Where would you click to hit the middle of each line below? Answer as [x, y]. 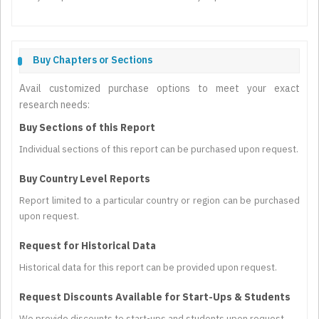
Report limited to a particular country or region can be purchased [159, 201]
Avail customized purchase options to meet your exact [159, 89]
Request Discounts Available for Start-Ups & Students [155, 297]
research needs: [54, 105]
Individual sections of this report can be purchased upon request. [159, 150]
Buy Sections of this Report [87, 128]
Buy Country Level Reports [85, 179]
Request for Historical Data [88, 246]
